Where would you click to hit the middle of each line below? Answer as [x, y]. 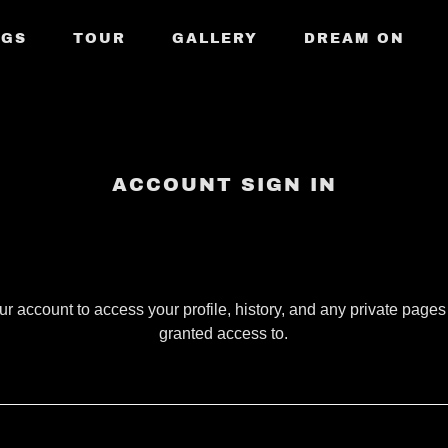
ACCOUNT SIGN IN [224, 184]
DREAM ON [354, 38]
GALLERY [215, 38]
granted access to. [224, 333]
